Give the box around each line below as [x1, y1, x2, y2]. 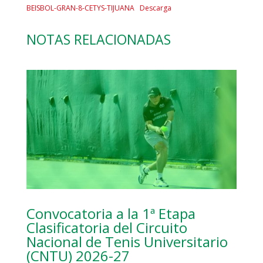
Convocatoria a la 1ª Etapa [26, 203, 195, 223]
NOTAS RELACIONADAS [26, 29, 171, 49]
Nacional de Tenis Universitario [26, 231, 228, 251]
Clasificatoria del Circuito [26, 217, 187, 237]
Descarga [139, 2, 171, 13]
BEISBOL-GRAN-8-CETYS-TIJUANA [26, 2, 134, 13]
